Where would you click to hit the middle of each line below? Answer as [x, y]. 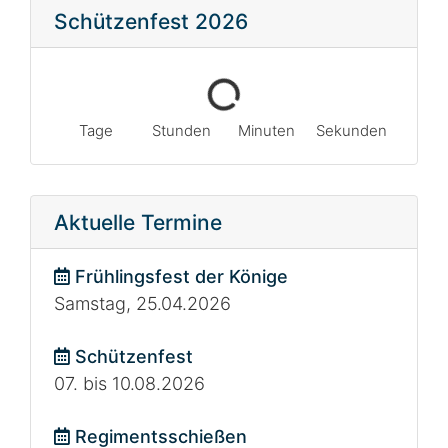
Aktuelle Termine [137, 222]
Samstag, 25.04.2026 [142, 303]
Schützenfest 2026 [150, 21]
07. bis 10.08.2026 [129, 383]
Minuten [267, 130]
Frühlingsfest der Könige [178, 276]
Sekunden [352, 130]
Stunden [181, 130]
